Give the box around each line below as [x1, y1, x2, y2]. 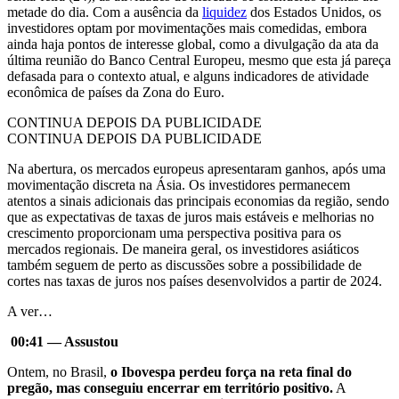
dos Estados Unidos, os [247, 4, 381, 20]
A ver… [7, 304, 53, 320]
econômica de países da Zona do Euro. [7, 85, 224, 101]
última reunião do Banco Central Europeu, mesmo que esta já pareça [7, 53, 391, 69]
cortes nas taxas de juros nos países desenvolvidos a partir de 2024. [7, 273, 382, 289]
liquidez [202, 4, 247, 20]
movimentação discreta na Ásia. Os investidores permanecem [7, 177, 350, 193]
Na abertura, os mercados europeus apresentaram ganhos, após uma [7, 161, 386, 177]
